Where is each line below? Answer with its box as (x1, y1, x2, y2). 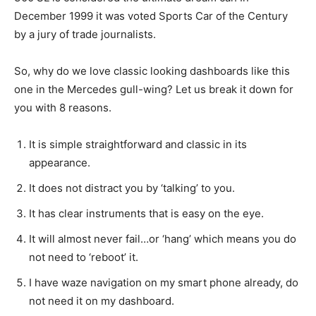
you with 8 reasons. (14, 100, 111, 114)
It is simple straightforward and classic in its (29, 137, 247, 151)
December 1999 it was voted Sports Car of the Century (14, 8, 288, 23)
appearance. (29, 155, 90, 169)
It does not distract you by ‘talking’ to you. (29, 181, 235, 195)
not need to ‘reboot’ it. (29, 250, 138, 264)
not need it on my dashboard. (29, 293, 174, 308)
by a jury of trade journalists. (14, 27, 156, 41)
